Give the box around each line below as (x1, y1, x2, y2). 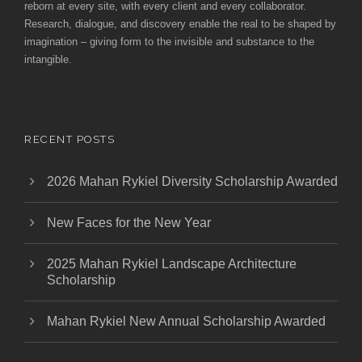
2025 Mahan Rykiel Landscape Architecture (47, 256, 297, 271)
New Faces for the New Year (47, 215, 211, 229)
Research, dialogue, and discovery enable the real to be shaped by (24, 17, 336, 30)
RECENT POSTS (24, 133, 115, 145)
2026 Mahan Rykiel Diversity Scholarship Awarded (47, 174, 338, 188)
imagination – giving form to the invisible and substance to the (24, 35, 314, 48)
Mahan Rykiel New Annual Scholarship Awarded (47, 314, 326, 328)
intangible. (24, 53, 72, 65)
